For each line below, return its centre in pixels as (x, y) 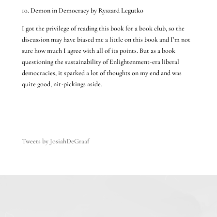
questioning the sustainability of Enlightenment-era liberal (100, 62)
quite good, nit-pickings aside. (62, 84)
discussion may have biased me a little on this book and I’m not (106, 39)
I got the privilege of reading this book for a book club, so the (103, 28)
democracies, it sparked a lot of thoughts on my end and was (101, 73)
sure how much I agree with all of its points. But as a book (98, 50)
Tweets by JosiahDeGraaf (55, 141)
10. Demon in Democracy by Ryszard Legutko (82, 10)
